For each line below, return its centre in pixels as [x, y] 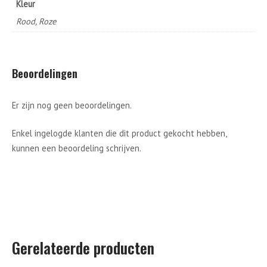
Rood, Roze [36, 21]
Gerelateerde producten [83, 248]
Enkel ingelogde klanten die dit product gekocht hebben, [119, 133]
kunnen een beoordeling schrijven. [77, 148]
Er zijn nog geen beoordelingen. [72, 105]
